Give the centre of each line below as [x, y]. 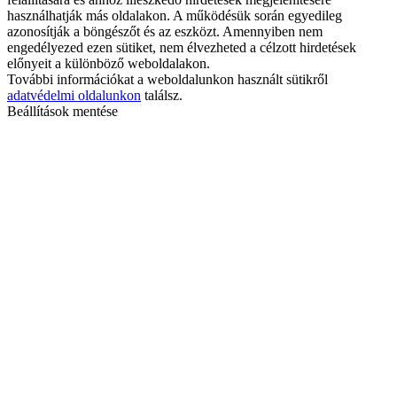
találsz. [162, 96]
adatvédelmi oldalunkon [74, 96]
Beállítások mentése [62, 112]
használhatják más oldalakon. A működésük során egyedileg [175, 16]
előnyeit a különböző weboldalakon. [109, 64]
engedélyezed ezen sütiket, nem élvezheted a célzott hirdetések [182, 48]
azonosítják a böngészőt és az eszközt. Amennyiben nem [165, 32]
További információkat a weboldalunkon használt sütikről [167, 80]
